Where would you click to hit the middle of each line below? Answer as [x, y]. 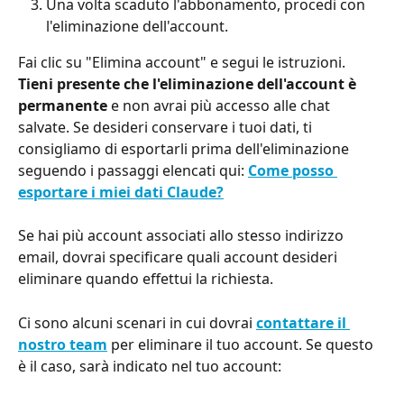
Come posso [293, 170]
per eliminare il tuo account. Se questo [242, 344]
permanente [63, 105]
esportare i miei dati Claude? [121, 192]
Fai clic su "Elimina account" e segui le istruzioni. [184, 62]
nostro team [63, 344]
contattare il [303, 322]
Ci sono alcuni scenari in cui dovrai [137, 322]
